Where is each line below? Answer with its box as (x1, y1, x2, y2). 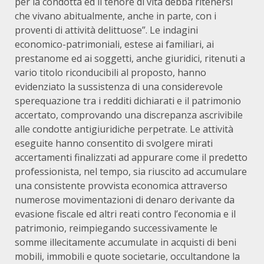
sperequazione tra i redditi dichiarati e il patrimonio (15, 94, 241, 108)
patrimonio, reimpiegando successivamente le (15, 222, 217, 235)
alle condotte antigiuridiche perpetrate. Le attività (15, 123, 233, 136)
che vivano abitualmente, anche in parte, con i (15, 9, 216, 23)
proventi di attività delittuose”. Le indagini (15, 24, 198, 37)
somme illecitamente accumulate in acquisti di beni (15, 236, 236, 249)
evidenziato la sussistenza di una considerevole (15, 80, 223, 94)
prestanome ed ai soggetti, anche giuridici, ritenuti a (15, 52, 245, 65)
